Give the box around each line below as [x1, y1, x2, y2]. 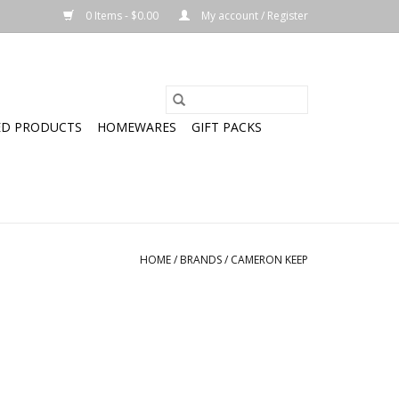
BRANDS [180, 252, 222, 267]
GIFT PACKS [191, 118, 262, 135]
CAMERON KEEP [231, 252, 308, 267]
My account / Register [199, 8, 308, 23]
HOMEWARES [97, 118, 176, 135]
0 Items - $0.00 [83, 8, 161, 23]
